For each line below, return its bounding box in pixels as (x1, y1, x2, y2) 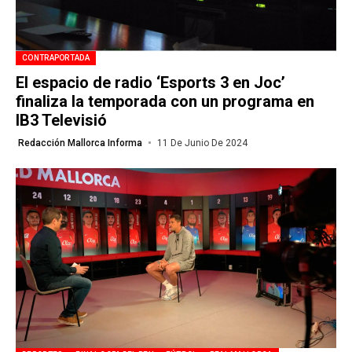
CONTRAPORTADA (22, 53, 90, 62)
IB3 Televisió (16, 110, 107, 130)
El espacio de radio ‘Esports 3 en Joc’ (16, 72, 285, 92)
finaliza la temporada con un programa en (16, 91, 314, 111)
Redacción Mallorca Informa (18, 137, 142, 148)
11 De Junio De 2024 (156, 137, 247, 148)
